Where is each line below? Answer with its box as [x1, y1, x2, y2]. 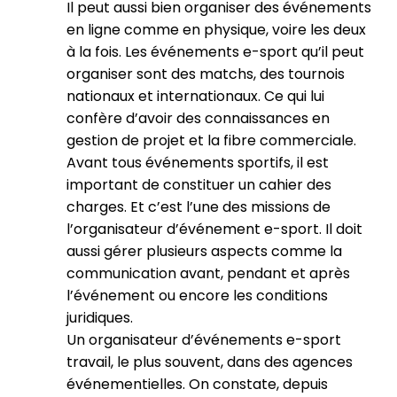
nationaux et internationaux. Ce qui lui [66, 86, 324, 106]
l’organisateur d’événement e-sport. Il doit [66, 219, 362, 239]
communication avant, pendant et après [66, 263, 350, 284]
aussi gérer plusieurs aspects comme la [66, 241, 342, 261]
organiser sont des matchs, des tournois [66, 64, 345, 84]
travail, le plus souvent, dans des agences [66, 352, 353, 372]
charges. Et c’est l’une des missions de [66, 197, 331, 217]
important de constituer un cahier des [66, 175, 331, 195]
